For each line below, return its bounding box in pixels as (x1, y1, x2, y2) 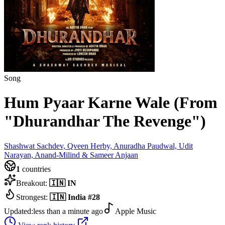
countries (20, 164, 51, 173)
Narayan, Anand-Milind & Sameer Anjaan (4, 150, 138, 159)
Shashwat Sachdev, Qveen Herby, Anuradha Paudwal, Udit (4, 141, 193, 150)
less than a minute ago (33, 206, 103, 215)
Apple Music (115, 206, 156, 215)
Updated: (4, 206, 33, 215)
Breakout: (16, 178, 49, 187)
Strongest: (16, 192, 50, 201)
